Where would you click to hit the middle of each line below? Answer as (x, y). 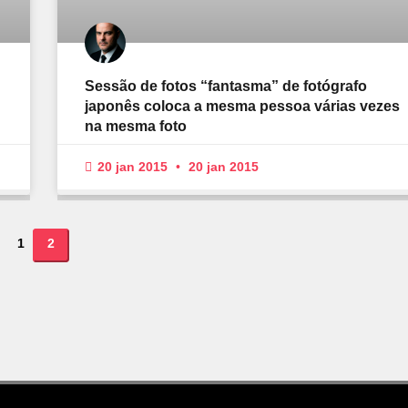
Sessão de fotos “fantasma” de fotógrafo (225, 87)
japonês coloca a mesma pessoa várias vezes (242, 107)
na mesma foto (135, 127)
